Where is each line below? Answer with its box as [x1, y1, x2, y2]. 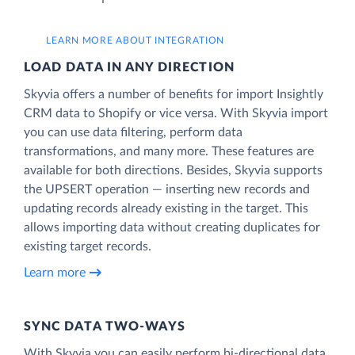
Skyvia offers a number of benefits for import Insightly [24, 87, 323, 101]
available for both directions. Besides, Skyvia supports [24, 163, 323, 177]
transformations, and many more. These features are [24, 144, 314, 158]
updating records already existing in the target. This [24, 201, 308, 215]
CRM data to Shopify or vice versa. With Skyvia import [24, 106, 328, 120]
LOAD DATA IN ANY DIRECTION [24, 60, 235, 74]
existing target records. [24, 239, 151, 253]
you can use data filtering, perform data [24, 125, 242, 139]
